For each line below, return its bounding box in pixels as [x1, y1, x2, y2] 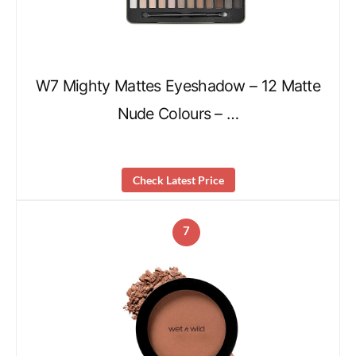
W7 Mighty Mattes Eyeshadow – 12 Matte [35, 76, 321, 96]
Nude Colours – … [117, 104, 239, 124]
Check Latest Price [132, 172, 224, 187]
